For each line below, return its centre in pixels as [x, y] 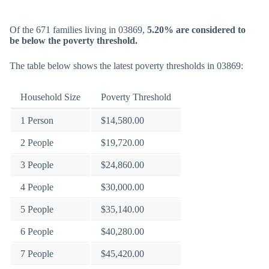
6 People [37, 231]
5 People [37, 209]
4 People [37, 187]
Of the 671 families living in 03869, [78, 30]
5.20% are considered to [196, 30]
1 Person [37, 120]
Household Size [50, 97]
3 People [37, 165]
